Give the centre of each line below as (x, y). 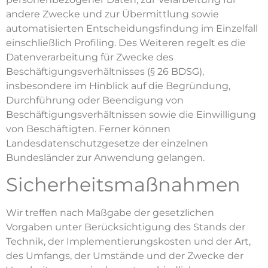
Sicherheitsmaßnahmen (123, 185)
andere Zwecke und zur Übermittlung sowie (112, 14)
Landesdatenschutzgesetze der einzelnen (107, 143)
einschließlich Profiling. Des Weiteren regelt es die (126, 43)
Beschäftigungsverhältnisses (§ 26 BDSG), (105, 71)
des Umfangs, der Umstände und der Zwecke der (125, 256)
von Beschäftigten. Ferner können (88, 129)
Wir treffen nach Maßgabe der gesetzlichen (110, 213)
